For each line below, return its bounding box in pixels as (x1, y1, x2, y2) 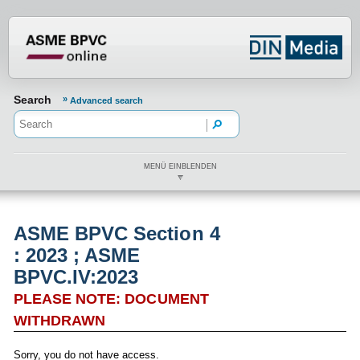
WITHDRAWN (14, 312, 106, 329)
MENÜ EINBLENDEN (143, 162, 217, 171)
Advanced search (70, 96, 143, 105)
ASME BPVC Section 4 (14, 223, 220, 245)
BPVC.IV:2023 (14, 266, 139, 288)
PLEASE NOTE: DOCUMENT (14, 290, 209, 308)
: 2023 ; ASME (14, 244, 141, 267)
